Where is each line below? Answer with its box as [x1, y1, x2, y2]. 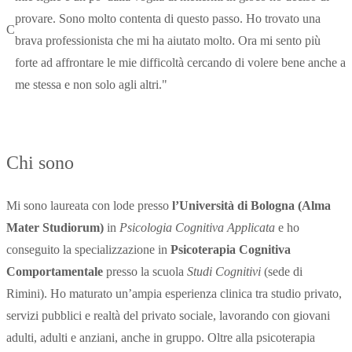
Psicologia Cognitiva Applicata [119, 220, 278, 234]
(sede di [261, 264, 302, 278]
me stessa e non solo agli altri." [15, 77, 167, 91]
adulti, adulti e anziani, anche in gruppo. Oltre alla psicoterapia [6, 330, 315, 344]
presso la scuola [103, 264, 187, 278]
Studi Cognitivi [187, 264, 261, 278]
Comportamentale [6, 264, 103, 278]
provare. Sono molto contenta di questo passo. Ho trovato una [15, 11, 321, 25]
